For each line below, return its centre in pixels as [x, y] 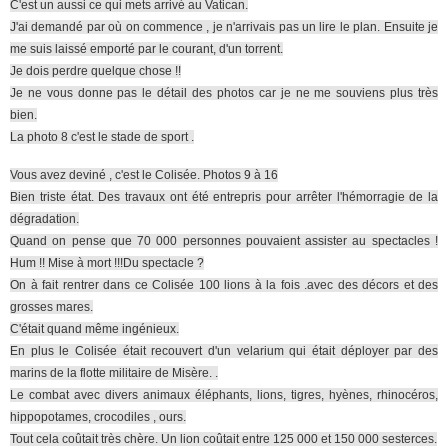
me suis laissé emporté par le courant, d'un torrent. [146, 49]
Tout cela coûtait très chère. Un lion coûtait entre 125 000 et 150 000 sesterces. [223, 439]
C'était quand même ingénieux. [94, 329]
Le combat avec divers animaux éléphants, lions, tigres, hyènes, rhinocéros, [224, 395]
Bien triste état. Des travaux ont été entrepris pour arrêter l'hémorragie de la [224, 197]
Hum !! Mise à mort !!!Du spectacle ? [107, 263]
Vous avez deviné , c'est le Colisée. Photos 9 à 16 [144, 175]
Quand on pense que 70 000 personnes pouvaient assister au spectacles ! [224, 241]
